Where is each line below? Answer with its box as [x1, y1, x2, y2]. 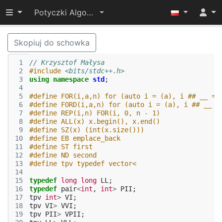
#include [29, 67, 61, 75]
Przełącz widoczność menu [5, 7, 108, 17]
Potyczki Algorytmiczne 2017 [86, 7, 93, 17]
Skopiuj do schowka [14, 38, 90, 48]
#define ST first [29, 143, 93, 151]
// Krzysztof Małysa [29, 58, 105, 66]
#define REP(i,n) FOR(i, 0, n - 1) [29, 109, 160, 117]
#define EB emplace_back [29, 134, 120, 142]
